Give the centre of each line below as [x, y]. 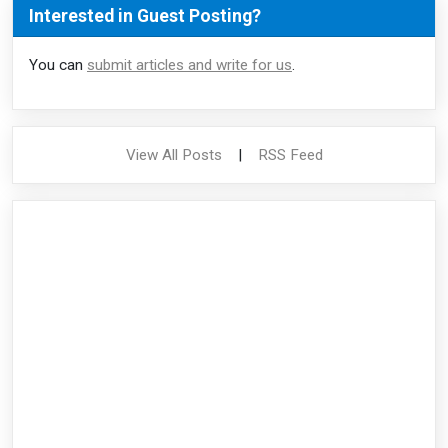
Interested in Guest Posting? [145, 15]
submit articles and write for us [189, 64]
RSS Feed [290, 154]
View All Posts [173, 154]
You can [58, 64]
